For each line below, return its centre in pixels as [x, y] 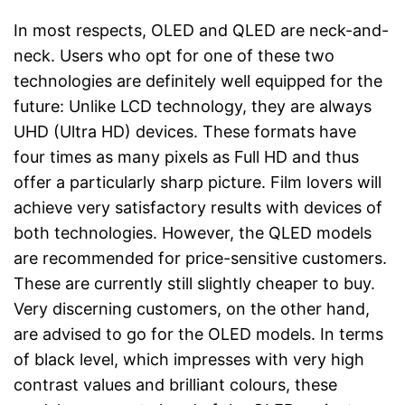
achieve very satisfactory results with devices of [198, 207]
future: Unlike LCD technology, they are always [193, 106]
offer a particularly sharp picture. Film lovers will [198, 182]
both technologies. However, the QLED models [193, 233]
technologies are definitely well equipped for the [198, 81]
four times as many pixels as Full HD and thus [186, 157]
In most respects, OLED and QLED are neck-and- [201, 30]
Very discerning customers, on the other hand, [192, 309]
